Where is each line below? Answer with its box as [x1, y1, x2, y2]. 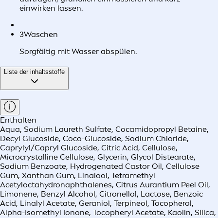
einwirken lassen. [19, 3, 83, 13]
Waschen [24, 30, 58, 39]
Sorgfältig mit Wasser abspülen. [19, 47, 137, 56]
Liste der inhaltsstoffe [4, 68, 65, 76]
